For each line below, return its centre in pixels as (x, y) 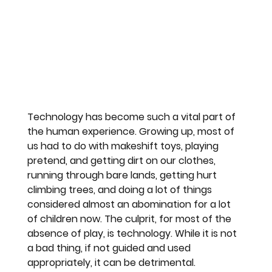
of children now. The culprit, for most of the (131, 219)
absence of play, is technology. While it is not (134, 233)
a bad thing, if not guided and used (110, 248)
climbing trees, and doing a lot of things (121, 189)
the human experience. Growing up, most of (132, 131)
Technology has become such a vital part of (133, 117)
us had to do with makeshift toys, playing (124, 146)
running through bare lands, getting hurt (124, 175)
